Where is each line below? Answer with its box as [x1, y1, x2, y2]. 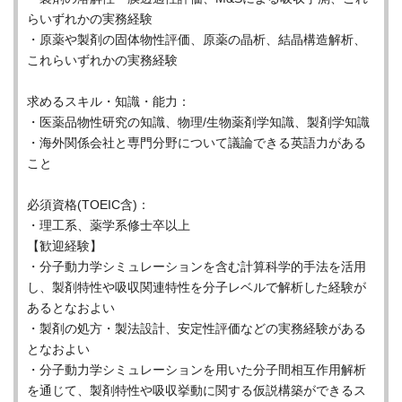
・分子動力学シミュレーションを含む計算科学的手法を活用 [27, 259, 366, 274]
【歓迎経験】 [27, 239, 102, 253]
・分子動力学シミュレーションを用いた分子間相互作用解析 [27, 363, 366, 377]
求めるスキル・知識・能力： [27, 94, 190, 109]
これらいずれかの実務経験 [27, 53, 178, 67]
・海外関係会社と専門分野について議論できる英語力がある [27, 135, 366, 150]
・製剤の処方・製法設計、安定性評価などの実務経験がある [27, 321, 366, 336]
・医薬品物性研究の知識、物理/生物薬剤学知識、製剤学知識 [27, 115, 370, 129]
